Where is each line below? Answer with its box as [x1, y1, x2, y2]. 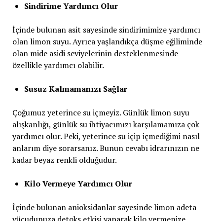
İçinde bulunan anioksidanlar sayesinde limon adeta [12, 202, 196, 213]
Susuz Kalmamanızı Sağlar [24, 83, 127, 95]
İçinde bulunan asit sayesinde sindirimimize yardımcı [12, 24, 200, 36]
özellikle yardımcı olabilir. [12, 60, 104, 71]
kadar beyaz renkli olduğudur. [12, 154, 117, 166]
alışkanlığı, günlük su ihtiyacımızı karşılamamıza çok [12, 119, 199, 130]
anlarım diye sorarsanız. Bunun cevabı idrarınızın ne [12, 143, 199, 154]
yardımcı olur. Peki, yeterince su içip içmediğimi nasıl [12, 131, 200, 142]
